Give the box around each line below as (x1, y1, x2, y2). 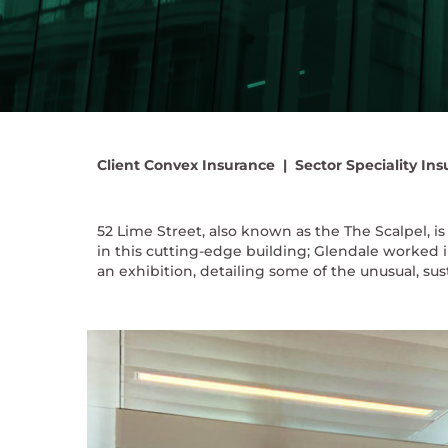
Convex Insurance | (139, 156, 287, 175)
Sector (286, 156, 342, 175)
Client (96, 156, 140, 175)
